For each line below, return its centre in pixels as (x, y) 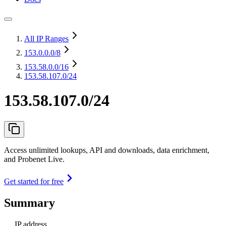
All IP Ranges (46, 39)
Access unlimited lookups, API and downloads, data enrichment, (107, 150)
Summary (30, 203)
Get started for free (34, 181)
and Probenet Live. (34, 159)
